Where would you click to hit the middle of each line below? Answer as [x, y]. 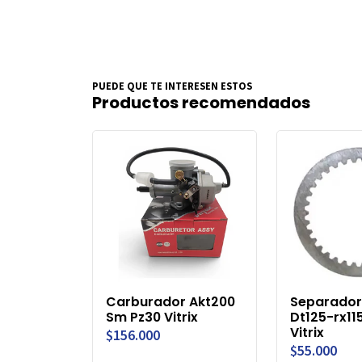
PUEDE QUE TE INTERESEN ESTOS [172, 85]
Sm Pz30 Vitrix [152, 318]
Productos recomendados [201, 103]
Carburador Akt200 [170, 302]
